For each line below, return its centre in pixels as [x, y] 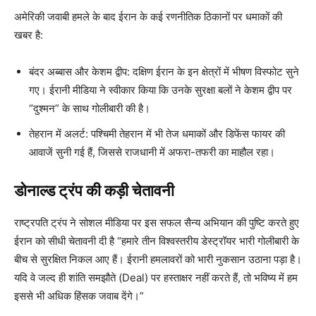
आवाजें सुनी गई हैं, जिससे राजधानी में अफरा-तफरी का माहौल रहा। [152, 152]
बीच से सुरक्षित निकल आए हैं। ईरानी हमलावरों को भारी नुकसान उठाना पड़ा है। [158, 260]
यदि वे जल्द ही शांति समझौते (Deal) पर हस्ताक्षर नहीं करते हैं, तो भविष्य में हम [156, 278]
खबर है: [29, 35]
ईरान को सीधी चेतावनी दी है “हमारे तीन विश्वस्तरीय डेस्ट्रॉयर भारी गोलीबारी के [157, 241]
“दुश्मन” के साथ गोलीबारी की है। [90, 109]
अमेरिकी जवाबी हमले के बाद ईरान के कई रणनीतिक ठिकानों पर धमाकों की [148, 17]
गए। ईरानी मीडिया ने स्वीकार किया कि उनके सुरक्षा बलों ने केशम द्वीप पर [160, 90]
